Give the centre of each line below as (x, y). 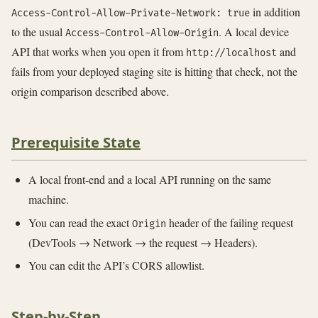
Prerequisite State (76, 143)
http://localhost (231, 53)
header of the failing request (230, 222)
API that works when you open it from (99, 52)
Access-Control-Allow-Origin (142, 33)
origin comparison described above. (90, 92)
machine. (49, 199)
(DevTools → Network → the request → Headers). (143, 242)
